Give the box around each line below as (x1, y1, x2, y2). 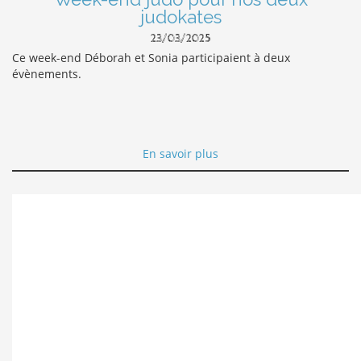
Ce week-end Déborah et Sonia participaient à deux (12, 49, 290, 65)
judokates (139, 6, 222, 28)
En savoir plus (143, 145, 218, 161)
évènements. (12, 65, 81, 81)
